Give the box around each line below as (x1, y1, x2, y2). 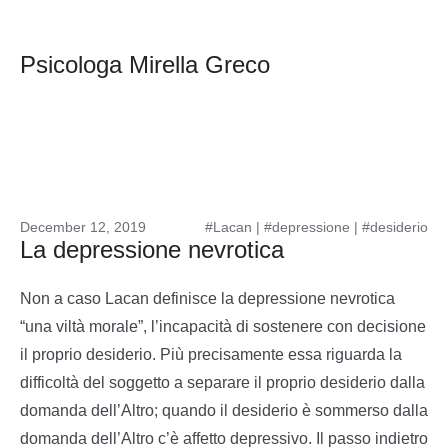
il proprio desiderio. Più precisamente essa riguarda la (20, 346, 402, 363)
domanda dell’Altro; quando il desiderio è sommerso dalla (20, 402, 428, 419)
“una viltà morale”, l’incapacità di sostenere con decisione (20, 318, 426, 335)
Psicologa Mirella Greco (20, 51, 270, 78)
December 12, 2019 (20, 219, 146, 235)
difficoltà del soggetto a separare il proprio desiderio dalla (20, 374, 425, 391)
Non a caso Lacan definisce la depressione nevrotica (20, 290, 395, 307)
